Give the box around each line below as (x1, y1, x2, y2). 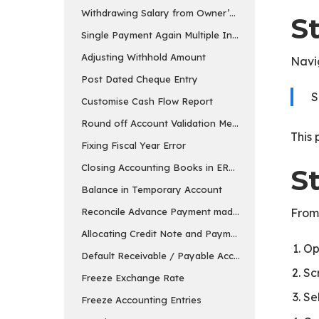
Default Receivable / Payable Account (81, 249, 255, 261)
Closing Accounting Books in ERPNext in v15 (81, 161, 284, 173)
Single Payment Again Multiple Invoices (81, 28, 261, 41)
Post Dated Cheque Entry (81, 73, 198, 85)
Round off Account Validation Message (81, 117, 260, 129)
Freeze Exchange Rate (81, 271, 184, 283)
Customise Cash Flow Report (81, 95, 213, 107)
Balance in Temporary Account (81, 183, 222, 195)
